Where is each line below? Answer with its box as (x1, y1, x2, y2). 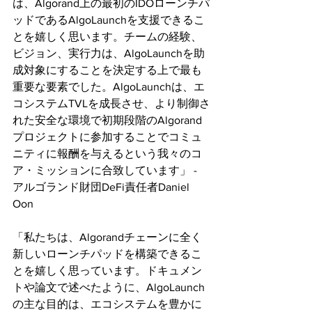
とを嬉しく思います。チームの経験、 (13, 31, 202, 43)
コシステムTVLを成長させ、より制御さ (13, 97, 210, 110)
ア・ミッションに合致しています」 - (13, 164, 200, 177)
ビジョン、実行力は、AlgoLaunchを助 (13, 47, 205, 60)
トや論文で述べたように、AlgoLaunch (13, 281, 205, 294)
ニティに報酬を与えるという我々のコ (13, 148, 202, 160)
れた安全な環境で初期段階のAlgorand (13, 114, 202, 127)
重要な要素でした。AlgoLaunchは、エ (13, 81, 205, 93)
